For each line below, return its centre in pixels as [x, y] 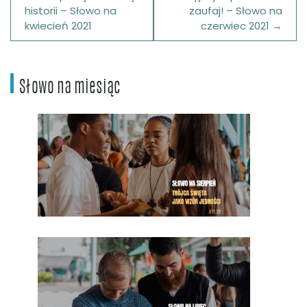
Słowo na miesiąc [70, 88]
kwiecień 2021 [58, 26]
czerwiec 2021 [235, 26]
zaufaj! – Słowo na [236, 11]
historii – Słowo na [71, 11]
